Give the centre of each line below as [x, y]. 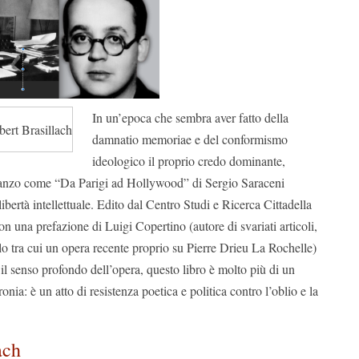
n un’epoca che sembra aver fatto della [192, 117]
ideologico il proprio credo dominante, [189, 161]
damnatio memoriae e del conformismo [190, 139]
